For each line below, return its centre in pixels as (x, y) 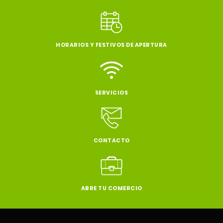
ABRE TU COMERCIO (111, 188)
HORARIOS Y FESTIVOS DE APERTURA (111, 45)
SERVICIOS (111, 93)
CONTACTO (111, 140)
